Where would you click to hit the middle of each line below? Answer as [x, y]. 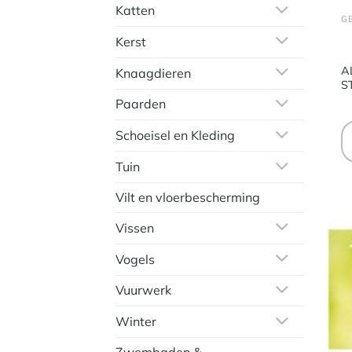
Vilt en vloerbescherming [188, 197]
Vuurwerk [143, 290]
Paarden [141, 104]
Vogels [135, 259]
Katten [135, 11]
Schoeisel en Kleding [175, 136]
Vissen [135, 227]
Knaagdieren [153, 73]
